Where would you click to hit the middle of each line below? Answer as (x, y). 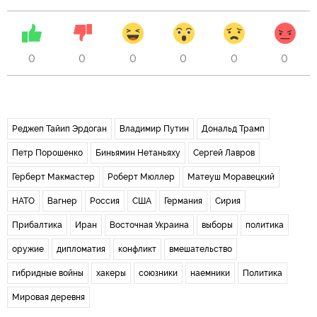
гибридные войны (48, 273)
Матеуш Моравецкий (231, 177)
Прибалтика (37, 225)
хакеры (111, 273)
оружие (28, 249)
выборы (217, 225)
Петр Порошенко (47, 152)
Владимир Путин (154, 128)
